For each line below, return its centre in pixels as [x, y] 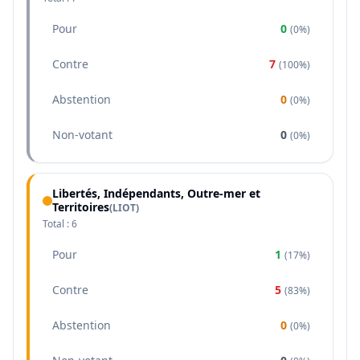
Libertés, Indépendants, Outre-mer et [156, 193]
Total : [57, 224]
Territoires [81, 207]
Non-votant [82, 135]
